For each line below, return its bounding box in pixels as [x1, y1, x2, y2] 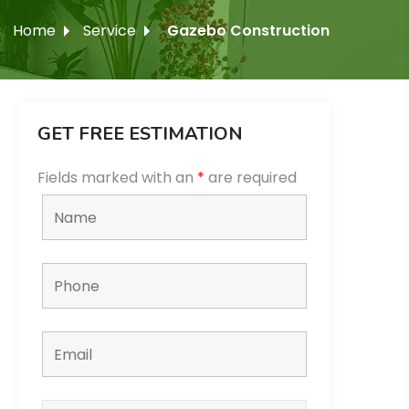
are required [204, 167, 297, 189]
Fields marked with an [37, 167, 197, 189]
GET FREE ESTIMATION [37, 121, 243, 147]
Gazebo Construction [167, 20, 330, 42]
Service [83, 20, 136, 42]
